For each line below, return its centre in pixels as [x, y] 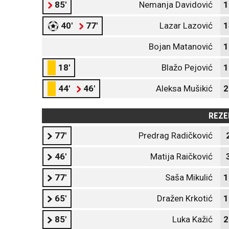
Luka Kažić [192, 219]
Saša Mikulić [189, 177]
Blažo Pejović [187, 67]
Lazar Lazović [186, 26]
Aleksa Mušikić [184, 88]
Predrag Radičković [176, 135]
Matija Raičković [181, 156]
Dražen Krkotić [185, 198]
